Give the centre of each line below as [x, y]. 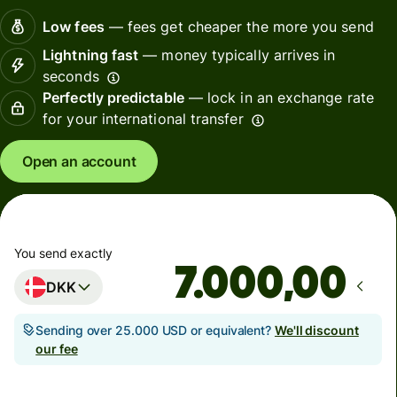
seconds [71, 77]
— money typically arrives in [237, 55]
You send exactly [63, 253]
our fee [57, 348]
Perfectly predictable [113, 98]
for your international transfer [143, 119]
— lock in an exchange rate [279, 98]
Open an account [79, 162]
